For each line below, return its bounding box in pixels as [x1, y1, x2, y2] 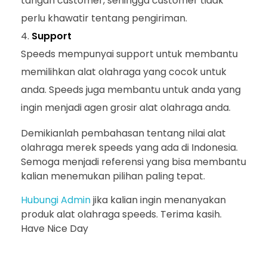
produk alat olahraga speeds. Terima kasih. [21, 207, 222, 222]
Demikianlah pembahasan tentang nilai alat [21, 126, 226, 141]
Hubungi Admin [21, 193, 91, 207]
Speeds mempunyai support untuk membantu [21, 47, 238, 61]
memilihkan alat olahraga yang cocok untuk [21, 65, 226, 79]
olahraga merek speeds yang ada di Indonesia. [21, 141, 238, 155]
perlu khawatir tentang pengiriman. [21, 11, 187, 26]
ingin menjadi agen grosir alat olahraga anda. [21, 101, 231, 115]
